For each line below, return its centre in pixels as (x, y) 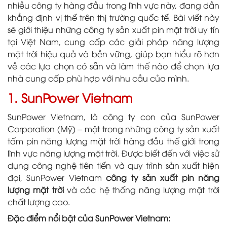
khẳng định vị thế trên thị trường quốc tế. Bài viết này (113, 17)
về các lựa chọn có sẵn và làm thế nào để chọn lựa (113, 66)
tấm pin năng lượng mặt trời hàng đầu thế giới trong (113, 141)
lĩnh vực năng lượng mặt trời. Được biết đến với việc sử (113, 153)
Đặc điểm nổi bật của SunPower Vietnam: (89, 218)
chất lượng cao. (39, 201)
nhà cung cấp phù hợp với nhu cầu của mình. (98, 78)
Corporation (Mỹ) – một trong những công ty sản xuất (113, 128)
